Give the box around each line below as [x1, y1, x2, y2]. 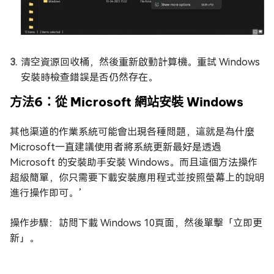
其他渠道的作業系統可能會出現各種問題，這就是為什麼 [10, 126, 254, 138]
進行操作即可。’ [10, 187, 82, 199]
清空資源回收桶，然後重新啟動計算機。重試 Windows [21, 56, 260, 68]
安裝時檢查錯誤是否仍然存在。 [21, 72, 158, 84]
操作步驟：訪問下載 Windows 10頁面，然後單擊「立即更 [10, 217, 262, 229]
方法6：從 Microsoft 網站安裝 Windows [10, 94, 243, 110]
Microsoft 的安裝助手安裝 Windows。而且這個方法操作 [10, 157, 257, 169]
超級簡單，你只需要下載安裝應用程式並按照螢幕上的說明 [10, 172, 264, 184]
